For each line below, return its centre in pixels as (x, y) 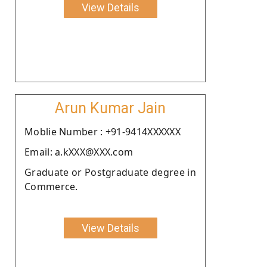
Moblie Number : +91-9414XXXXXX (103, 131)
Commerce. (51, 186)
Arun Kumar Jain (110, 108)
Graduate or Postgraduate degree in (110, 172)
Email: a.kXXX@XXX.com (79, 152)
